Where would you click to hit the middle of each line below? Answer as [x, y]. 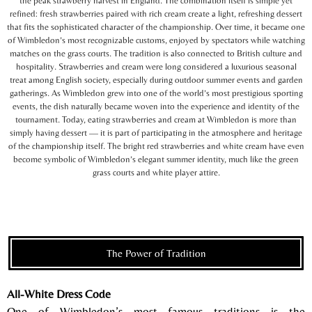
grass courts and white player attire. [156, 172]
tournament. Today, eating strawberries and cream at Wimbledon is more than [156, 119]
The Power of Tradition [156, 253]
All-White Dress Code [59, 294]
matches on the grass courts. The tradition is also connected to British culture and [156, 53]
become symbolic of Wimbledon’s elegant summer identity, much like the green [156, 159]
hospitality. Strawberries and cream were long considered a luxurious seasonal [156, 66]
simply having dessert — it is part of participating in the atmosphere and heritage [156, 132]
